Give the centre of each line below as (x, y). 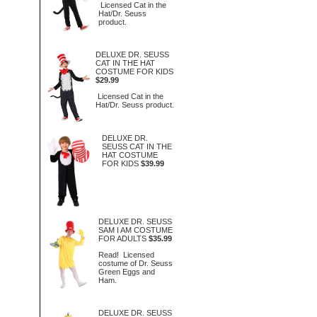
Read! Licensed (127, 254)
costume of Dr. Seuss (136, 263)
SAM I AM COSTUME (136, 230)
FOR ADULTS (123, 238)
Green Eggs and (127, 271)
